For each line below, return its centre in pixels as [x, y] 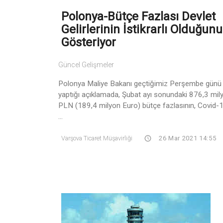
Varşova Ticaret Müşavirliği [97, 138]
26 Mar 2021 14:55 [187, 138]
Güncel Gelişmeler [86, 64]
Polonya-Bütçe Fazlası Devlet [138, 16]
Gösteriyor [89, 42]
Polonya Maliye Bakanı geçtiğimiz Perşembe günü [140, 83]
